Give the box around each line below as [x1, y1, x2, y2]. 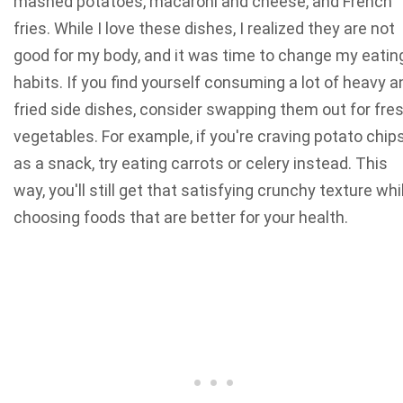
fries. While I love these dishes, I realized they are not [13, 19, 395, 39]
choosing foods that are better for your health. [13, 208, 348, 228]
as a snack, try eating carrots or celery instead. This [13, 154, 388, 174]
